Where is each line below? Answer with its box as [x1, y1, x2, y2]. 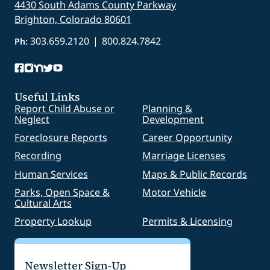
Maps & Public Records [142, 167, 248, 181]
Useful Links [14, 89, 80, 104]
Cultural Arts [14, 196, 72, 210]
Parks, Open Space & [14, 185, 110, 199]
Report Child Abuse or [14, 101, 115, 115]
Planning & [142, 101, 193, 115]
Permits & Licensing [142, 215, 233, 228]
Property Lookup [14, 215, 92, 228]
